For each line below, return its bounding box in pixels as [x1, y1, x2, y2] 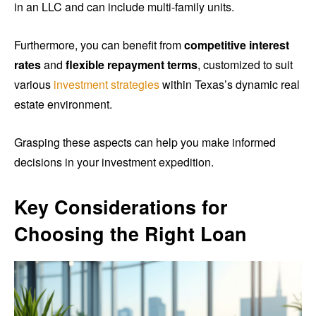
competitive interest [184, 36, 289, 53]
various [14, 75, 54, 92]
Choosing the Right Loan [14, 219, 247, 247]
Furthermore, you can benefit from [14, 36, 184, 53]
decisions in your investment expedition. [14, 153, 214, 170]
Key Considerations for [14, 193, 228, 220]
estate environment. [14, 95, 112, 112]
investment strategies [54, 75, 159, 92]
